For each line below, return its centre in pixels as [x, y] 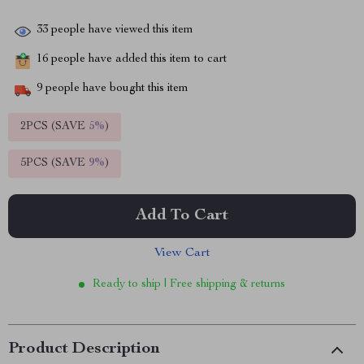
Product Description [84, 349]
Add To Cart [182, 216]
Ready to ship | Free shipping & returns [189, 284]
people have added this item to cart [137, 60]
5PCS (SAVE [54, 163]
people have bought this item [115, 89]
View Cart [182, 253]
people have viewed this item [121, 30]
